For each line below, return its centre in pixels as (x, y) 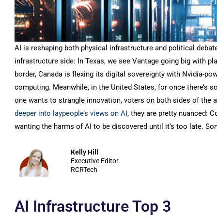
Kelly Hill (85, 152)
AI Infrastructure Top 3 (93, 207)
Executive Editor (95, 161)
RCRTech (84, 170)
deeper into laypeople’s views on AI (71, 114)
